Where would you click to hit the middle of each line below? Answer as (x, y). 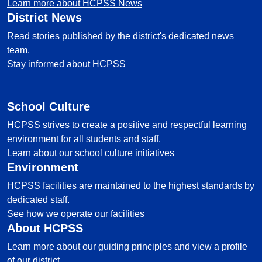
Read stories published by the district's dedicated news (120, 36)
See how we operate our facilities (76, 214)
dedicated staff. (38, 200)
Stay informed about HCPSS (66, 64)
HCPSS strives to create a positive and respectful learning (127, 125)
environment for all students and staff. (84, 139)
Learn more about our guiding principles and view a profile (127, 247)
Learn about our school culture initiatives (91, 153)
